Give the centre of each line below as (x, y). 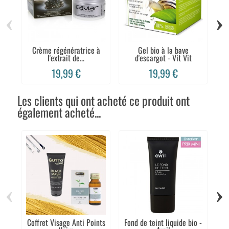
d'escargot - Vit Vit (163, 58)
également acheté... (59, 112)
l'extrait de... (66, 58)
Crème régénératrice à (66, 50)
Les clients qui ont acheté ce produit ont (104, 100)
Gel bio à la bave (163, 50)
